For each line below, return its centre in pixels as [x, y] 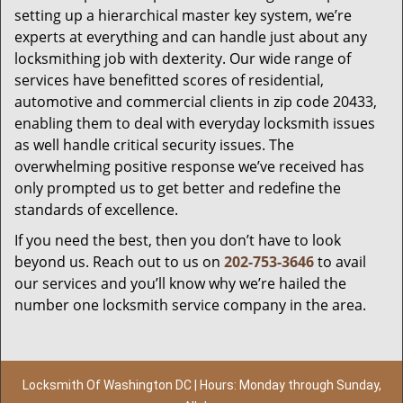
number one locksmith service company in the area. [190, 305]
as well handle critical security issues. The [154, 145]
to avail [340, 262]
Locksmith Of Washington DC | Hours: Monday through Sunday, [201, 385]
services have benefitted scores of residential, [169, 80]
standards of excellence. [96, 210]
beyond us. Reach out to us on [119, 262]
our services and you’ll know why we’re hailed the [180, 283]
